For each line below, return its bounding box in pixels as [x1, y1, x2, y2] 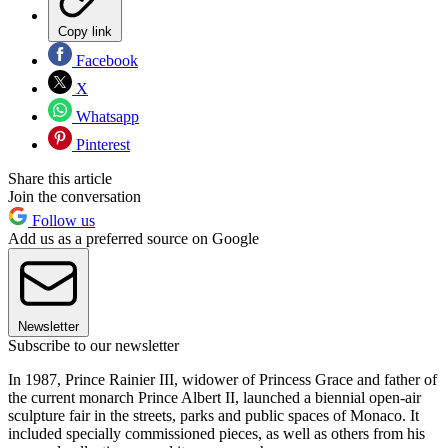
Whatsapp [72, 108, 139, 126]
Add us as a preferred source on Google [8, 230, 259, 248]
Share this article [8, 170, 112, 188]
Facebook [72, 52, 138, 70]
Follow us [28, 212, 95, 230]
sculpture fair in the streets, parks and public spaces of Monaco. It [8, 407, 419, 425]
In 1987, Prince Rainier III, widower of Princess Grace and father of [8, 371, 437, 389]
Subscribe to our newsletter [8, 337, 179, 355]
